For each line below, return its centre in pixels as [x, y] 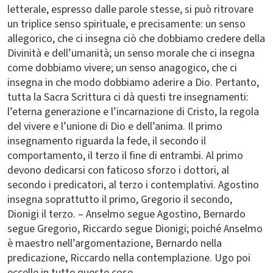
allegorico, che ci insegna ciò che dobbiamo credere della [136, 39]
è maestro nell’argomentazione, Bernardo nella [115, 243]
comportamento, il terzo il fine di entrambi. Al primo [125, 156]
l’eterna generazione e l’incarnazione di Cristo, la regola [133, 112]
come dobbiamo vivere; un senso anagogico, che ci [122, 68]
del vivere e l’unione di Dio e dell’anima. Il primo [115, 126]
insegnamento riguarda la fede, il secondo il [107, 141]
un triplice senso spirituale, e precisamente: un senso [126, 24]
